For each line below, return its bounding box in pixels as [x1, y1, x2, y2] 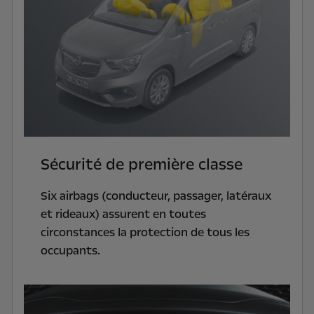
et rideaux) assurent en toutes [40, 206, 206, 223]
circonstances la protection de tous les [40, 224, 250, 241]
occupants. [40, 243, 103, 259]
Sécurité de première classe [40, 154, 243, 176]
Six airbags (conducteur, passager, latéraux [40, 188, 271, 205]
